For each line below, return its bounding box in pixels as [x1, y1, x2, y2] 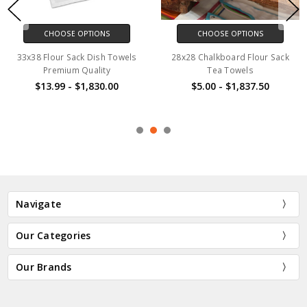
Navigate [16, 197, 62, 210]
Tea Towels [207, 64, 254, 76]
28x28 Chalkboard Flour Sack [171, 51, 289, 63]
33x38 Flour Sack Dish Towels [16, 51, 137, 63]
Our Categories [16, 228, 91, 242]
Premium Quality [43, 64, 110, 76]
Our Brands [16, 260, 72, 273]
